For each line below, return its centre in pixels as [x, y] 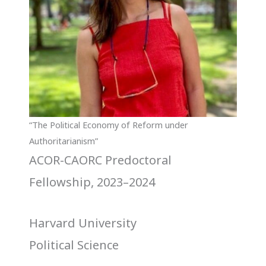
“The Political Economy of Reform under [109, 124]
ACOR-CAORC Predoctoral [101, 160]
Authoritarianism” [64, 140]
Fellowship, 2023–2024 [92, 182]
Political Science [74, 245]
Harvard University [83, 223]
